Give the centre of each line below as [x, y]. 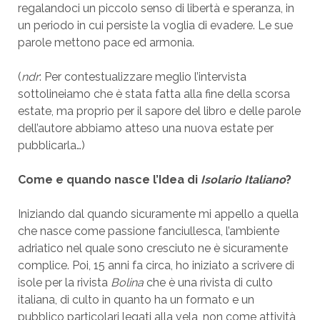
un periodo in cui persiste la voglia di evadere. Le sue [155, 25]
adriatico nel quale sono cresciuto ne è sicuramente [152, 248]
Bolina [128, 282]
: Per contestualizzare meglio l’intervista [142, 77]
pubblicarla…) [51, 145]
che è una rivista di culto [209, 282]
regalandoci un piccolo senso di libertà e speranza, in [156, 8]
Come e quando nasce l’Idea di [109, 180]
